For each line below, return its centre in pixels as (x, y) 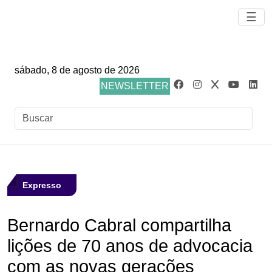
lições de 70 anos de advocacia (130, 246)
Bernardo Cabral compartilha (119, 225)
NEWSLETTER (135, 86)
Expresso (42, 185)
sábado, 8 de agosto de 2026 (77, 70)
